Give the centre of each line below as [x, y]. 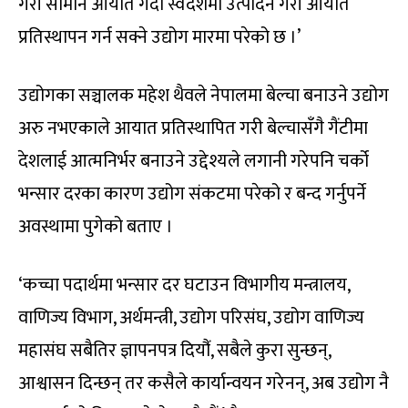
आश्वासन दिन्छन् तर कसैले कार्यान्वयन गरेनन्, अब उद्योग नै [204, 384]
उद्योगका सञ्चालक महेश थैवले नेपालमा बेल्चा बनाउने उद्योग [204, 96]
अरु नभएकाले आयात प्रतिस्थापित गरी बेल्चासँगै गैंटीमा [193, 129]
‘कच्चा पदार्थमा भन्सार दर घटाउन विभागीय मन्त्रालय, [184, 286]
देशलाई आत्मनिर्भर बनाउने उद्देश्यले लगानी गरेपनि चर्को [194, 162]
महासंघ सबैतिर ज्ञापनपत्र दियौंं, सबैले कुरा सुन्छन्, [174, 351]
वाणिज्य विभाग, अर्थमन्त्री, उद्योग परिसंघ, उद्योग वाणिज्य [191, 318]
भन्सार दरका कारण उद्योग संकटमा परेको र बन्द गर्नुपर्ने [192, 194]
